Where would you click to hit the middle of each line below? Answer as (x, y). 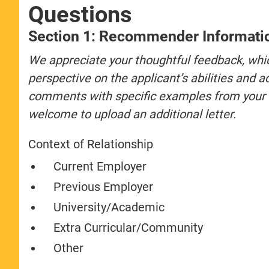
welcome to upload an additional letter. (132, 114)
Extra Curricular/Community (128, 227)
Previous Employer (104, 186)
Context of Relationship (91, 144)
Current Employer (100, 166)
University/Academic (109, 207)
